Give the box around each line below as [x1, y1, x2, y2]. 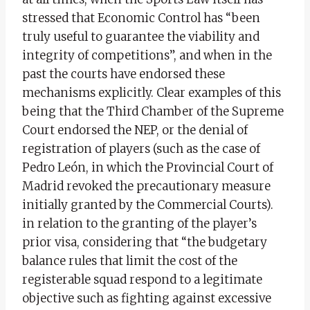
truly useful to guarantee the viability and [22, 28, 259, 44]
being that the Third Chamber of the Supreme [22, 103, 284, 119]
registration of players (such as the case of [22, 140, 260, 156]
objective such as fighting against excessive [22, 290, 271, 306]
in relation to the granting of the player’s [22, 215, 257, 231]
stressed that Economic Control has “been [22, 10, 260, 26]
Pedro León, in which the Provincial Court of [22, 159, 273, 175]
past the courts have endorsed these [22, 66, 225, 82]
